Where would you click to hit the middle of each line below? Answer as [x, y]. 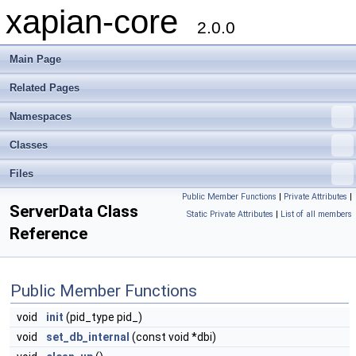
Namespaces [41, 116]
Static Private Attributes [230, 214]
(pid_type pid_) [103, 317]
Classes [29, 145]
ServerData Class [74, 211]
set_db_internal [88, 337]
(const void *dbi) [173, 337]
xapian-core [101, 22]
